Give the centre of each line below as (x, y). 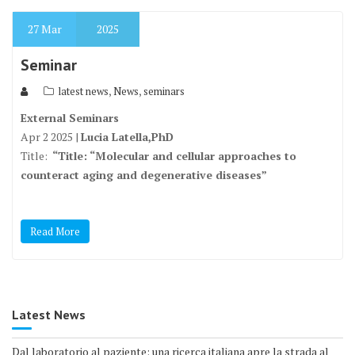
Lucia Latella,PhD (129, 137)
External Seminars (70, 118)
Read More (55, 231)
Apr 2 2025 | (51, 137)
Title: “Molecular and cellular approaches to (177, 156)
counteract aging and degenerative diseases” (144, 175)
